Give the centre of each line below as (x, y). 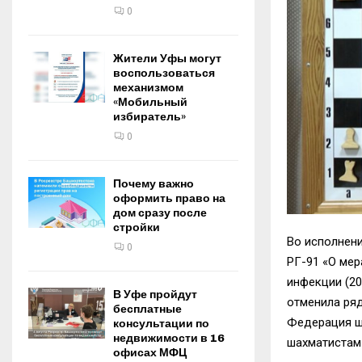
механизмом (148, 88)
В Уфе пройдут (155, 295)
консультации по (161, 324)
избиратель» (149, 117)
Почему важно (154, 184)
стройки (137, 227)
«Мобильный (150, 102)
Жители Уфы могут (167, 59)
